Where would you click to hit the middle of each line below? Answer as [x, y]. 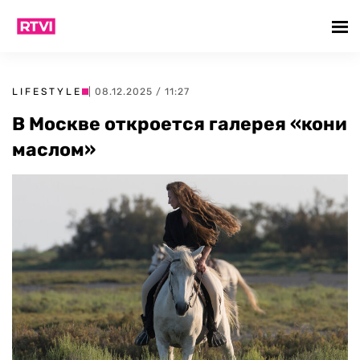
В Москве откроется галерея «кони [180, 124]
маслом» [54, 149]
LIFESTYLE [47, 92]
